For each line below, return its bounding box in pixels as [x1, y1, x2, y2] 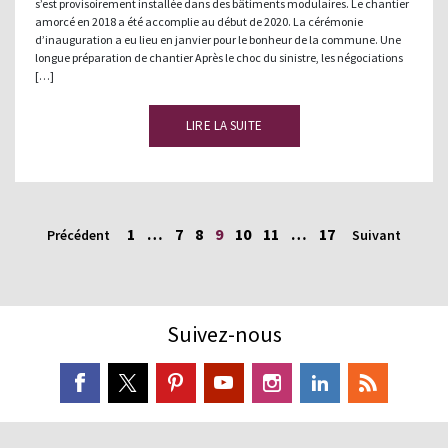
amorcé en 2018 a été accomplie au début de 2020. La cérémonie [35, 14, 363, 29]
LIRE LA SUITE [186, 117, 262, 134]
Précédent [47, 226, 110, 244]
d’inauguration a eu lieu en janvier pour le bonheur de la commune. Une [35, 32, 401, 47]
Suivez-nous [166, 320, 282, 348]
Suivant [352, 226, 401, 244]
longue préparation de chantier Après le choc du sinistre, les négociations [35, 50, 403, 65]
